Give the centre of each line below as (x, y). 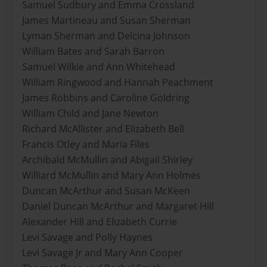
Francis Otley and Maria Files (86, 145)
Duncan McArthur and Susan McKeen (106, 191)
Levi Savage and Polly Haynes (87, 237)
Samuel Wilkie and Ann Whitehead (99, 67)
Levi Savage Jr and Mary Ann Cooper (103, 253)
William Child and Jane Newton (90, 114)
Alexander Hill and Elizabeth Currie (100, 222)
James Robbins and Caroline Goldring (106, 98)
